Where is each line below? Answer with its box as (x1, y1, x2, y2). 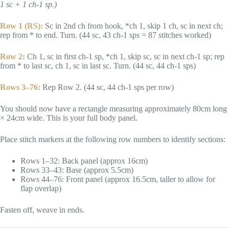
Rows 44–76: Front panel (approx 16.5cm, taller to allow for (20, 175, 215, 184)
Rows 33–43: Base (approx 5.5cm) (20, 166, 133, 175)
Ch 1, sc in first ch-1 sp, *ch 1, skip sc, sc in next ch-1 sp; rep (25, 52, 224, 61)
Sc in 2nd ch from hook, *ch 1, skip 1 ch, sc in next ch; (43, 21, 223, 31)
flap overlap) (20, 184, 61, 193)
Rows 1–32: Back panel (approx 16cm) (20, 156, 148, 166)
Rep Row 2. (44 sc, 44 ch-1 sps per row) (40, 83, 174, 92)
